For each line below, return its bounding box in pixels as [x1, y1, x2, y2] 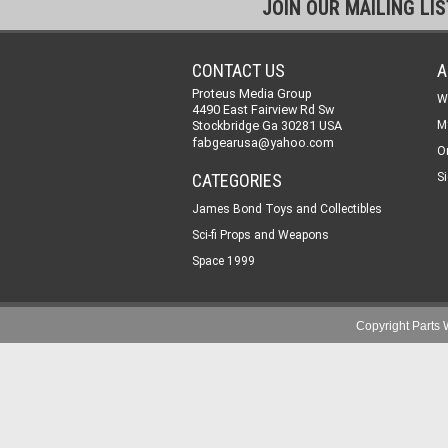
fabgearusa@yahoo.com [192, 135, 334, 150]
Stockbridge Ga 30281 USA [192, 118, 342, 133]
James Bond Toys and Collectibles [192, 202, 382, 216]
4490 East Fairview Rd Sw [192, 102, 334, 117]
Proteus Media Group [192, 86, 312, 101]
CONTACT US [192, 60, 285, 81]
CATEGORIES [192, 170, 282, 191]
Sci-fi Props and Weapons [192, 228, 329, 242]
